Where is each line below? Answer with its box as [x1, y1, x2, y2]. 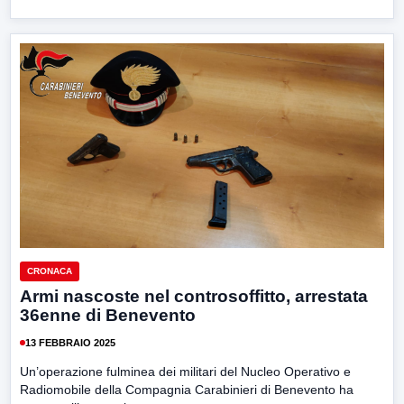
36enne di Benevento [20, 306, 196, 326]
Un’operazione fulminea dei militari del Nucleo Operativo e [20, 364, 351, 380]
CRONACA [27, 266, 72, 277]
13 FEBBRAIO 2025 [25, 336, 115, 348]
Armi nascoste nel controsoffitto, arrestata [20, 287, 368, 307]
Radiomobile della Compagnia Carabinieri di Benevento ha [20, 382, 353, 398]
